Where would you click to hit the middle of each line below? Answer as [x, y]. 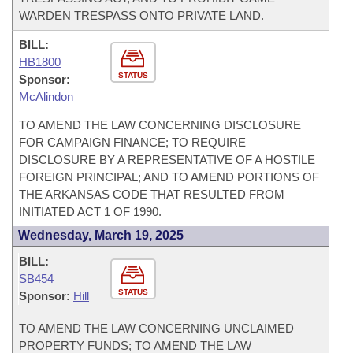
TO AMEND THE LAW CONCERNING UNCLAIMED [156, 328]
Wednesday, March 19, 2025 [101, 235]
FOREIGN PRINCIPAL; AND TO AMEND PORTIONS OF [169, 177]
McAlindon [46, 97]
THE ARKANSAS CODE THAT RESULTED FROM [152, 194]
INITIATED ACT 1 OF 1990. [90, 212]
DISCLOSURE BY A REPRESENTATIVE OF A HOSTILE [167, 160]
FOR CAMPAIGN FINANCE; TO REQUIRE [132, 142]
